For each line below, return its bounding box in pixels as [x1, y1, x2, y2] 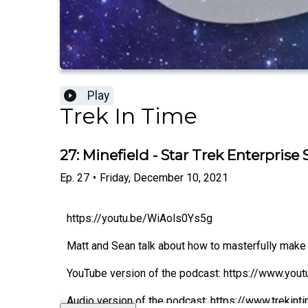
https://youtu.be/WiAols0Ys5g [67, 211, 212, 225]
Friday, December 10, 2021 [100, 170, 228, 184]
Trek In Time [60, 102, 197, 130]
